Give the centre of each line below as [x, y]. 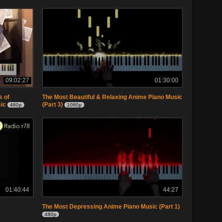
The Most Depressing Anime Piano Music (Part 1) [111, 207]
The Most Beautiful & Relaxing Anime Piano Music [112, 97]
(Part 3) [53, 105]
